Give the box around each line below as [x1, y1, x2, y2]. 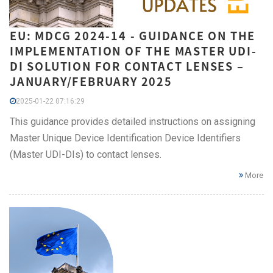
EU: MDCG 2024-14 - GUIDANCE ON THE [10, 27, 256, 44]
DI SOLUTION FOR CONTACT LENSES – [10, 57, 244, 74]
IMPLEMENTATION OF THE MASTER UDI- [10, 42, 257, 59]
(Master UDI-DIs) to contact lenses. [10, 148, 161, 160]
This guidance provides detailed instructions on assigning [10, 115, 255, 127]
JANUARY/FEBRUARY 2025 [10, 73, 172, 90]
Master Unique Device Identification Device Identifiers [10, 132, 241, 144]
